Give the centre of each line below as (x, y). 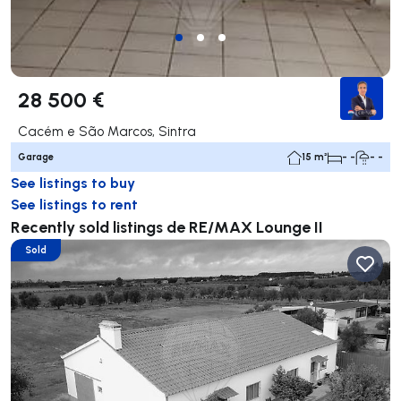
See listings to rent (74, 204)
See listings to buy (73, 183)
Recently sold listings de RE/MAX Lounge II (167, 227)
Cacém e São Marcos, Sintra (107, 132)
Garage (36, 157)
